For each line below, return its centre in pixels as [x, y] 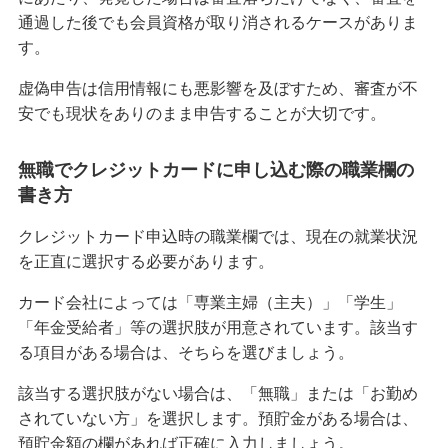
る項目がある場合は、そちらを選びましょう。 [185, 352]
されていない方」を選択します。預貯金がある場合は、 [217, 418]
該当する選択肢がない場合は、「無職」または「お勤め [217, 393]
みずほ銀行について [96, 71]
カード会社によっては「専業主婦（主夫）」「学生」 [209, 302]
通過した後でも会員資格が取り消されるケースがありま [217, 22]
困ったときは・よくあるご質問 [99, 12]
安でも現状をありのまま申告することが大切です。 [201, 113]
